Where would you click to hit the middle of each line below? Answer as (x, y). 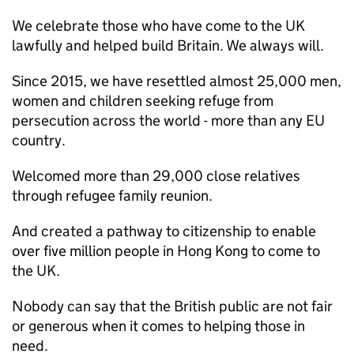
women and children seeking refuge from (143, 101)
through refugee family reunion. (112, 196)
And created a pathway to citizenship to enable (164, 231)
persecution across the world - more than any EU (168, 121)
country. (39, 140)
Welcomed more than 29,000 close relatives (156, 176)
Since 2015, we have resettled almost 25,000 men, (177, 81)
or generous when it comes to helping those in (158, 326)
